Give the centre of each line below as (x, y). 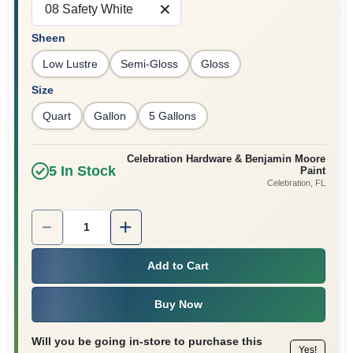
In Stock (86, 171)
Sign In (41, 21)
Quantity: (55, 216)
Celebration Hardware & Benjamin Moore (226, 158)
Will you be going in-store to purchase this (147, 341)
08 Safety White (89, 9)
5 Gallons (173, 115)
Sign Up (45, 81)
